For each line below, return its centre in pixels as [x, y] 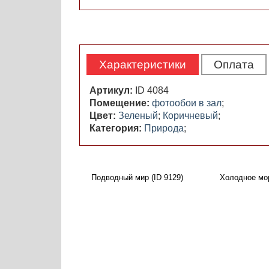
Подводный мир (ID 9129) [137, 178]
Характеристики [143, 65]
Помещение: [121, 103]
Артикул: [112, 91]
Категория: [117, 128]
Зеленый [138, 116]
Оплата [234, 65]
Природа [164, 128]
